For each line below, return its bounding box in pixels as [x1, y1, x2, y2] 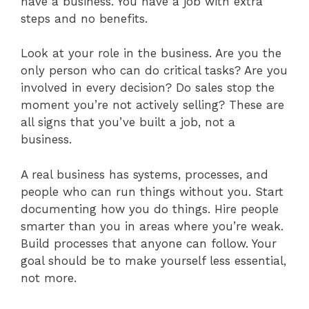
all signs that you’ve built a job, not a [21, 115, 235, 130]
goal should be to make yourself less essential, [21, 253, 286, 268]
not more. [21, 270, 77, 285]
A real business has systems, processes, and [21, 167, 268, 181]
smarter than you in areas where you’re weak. [21, 219, 283, 233]
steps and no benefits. [21, 11, 148, 26]
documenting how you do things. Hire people [21, 201, 279, 216]
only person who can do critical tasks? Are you [21, 63, 288, 78]
